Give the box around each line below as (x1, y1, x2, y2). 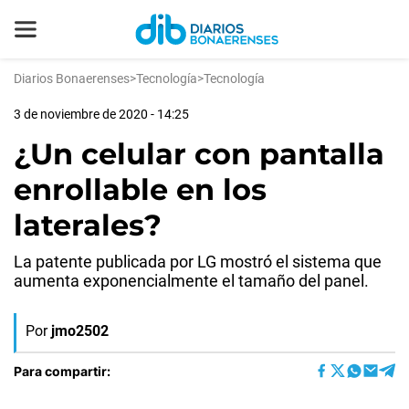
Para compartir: (14, 362, 110, 379)
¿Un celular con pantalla (14, 136, 384, 172)
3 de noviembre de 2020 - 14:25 (14, 107, 189, 121)
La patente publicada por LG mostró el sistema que (14, 252, 382, 271)
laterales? (14, 207, 162, 243)
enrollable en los (14, 172, 267, 207)
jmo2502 (51, 322, 109, 340)
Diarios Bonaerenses (14, 71, 130, 86)
